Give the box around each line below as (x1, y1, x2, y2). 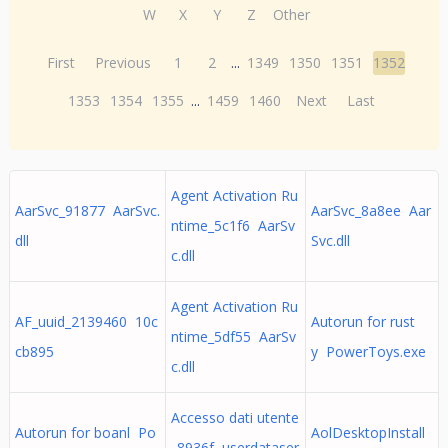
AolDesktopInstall (310, 423, 425, 442)
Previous (95, 53, 152, 72)
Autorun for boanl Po (14, 423, 156, 442)
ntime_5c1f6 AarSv (170, 216, 295, 235)
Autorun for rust (310, 312, 415, 331)
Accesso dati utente (170, 408, 299, 427)
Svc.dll (310, 231, 350, 250)
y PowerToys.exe (310, 342, 426, 361)
